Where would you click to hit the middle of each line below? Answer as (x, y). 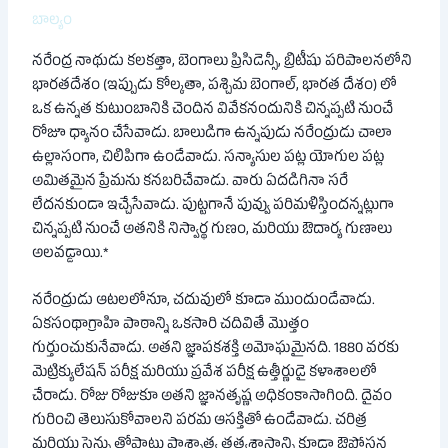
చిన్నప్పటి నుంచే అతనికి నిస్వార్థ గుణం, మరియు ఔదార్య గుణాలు (212, 231)
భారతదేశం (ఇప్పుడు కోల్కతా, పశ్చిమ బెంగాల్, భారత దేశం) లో (215, 87)
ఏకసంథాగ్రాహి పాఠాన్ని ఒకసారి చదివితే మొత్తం (171, 326)
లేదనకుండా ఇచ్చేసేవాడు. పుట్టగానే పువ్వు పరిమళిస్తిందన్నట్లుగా (213, 207)
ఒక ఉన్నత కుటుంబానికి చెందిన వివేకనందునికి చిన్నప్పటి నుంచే (213, 111)
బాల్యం (52, 22)
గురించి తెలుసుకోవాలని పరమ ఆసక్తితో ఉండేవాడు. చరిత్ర (200, 422)
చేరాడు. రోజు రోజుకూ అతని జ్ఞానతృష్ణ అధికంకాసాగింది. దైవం (212, 398)
